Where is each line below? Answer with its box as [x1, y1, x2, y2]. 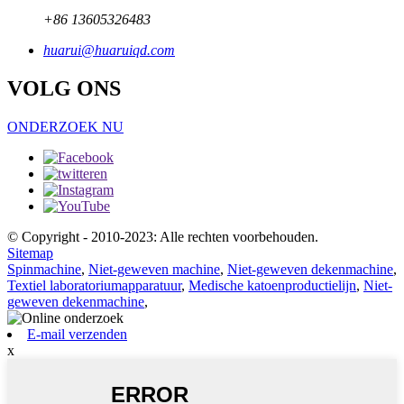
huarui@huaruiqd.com [43, 41, 175, 58]
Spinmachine [7, 261, 81, 277]
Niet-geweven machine [88, 261, 220, 277]
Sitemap [7, 244, 53, 261]
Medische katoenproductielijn [188, 277, 356, 293]
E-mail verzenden [27, 326, 127, 342]
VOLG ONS [7, 76, 121, 100]
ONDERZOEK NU [7, 118, 124, 134]
